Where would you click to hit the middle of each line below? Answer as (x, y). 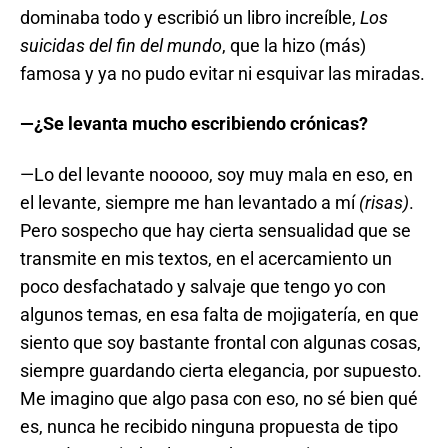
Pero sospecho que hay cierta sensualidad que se (215, 230)
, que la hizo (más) (294, 45)
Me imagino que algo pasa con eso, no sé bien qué (219, 398)
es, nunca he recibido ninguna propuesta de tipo (209, 426)
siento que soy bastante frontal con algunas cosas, (220, 342)
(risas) (384, 202)
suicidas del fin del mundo (121, 45)
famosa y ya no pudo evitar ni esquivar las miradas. (222, 73)
